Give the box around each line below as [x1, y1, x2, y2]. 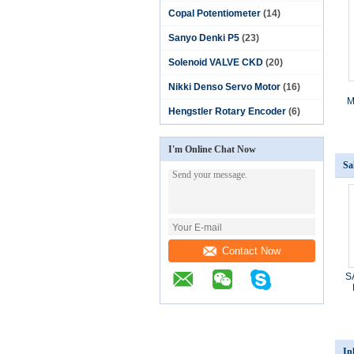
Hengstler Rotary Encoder [168, 106, 286, 117]
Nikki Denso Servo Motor [168, 81, 281, 92]
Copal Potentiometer [168, 8, 261, 19]
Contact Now [221, 244, 281, 257]
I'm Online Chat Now [168, 144, 256, 155]
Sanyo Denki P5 [168, 32, 239, 43]
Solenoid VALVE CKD [168, 57, 263, 68]
